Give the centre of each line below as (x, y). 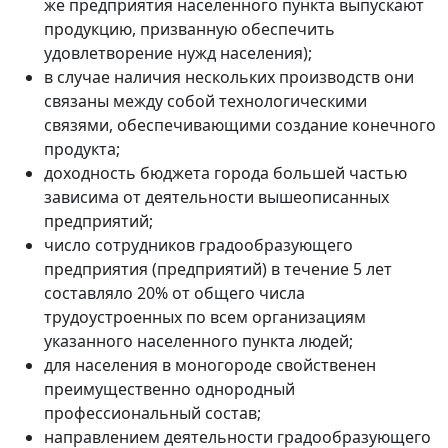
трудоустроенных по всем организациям (205, 316)
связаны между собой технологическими (205, 100)
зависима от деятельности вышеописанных (216, 196)
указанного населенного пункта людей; (198, 340)
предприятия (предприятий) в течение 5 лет (218, 268)
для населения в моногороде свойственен (210, 364)
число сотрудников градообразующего (198, 244)
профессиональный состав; (152, 412)
